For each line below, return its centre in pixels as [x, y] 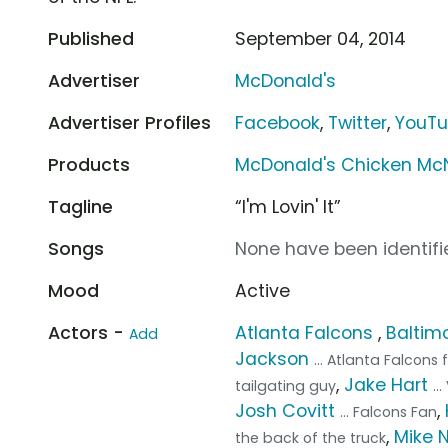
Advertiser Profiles [129, 122]
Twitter [358, 122]
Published [91, 38]
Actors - [88, 332]
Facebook [278, 122]
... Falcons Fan [389, 411]
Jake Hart [386, 384]
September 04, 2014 [321, 38]
